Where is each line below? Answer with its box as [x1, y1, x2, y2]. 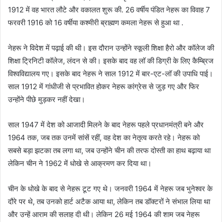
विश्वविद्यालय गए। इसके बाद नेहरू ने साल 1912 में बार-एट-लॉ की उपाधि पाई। [8, 68, 213, 78]
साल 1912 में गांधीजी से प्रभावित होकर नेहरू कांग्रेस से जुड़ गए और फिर [8, 81, 199, 91]
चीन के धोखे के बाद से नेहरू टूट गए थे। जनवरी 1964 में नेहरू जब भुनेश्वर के [8, 183, 213, 193]
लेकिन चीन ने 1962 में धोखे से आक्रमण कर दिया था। [8, 158, 152, 168]
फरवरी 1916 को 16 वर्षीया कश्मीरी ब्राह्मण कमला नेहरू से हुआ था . [8, 17, 183, 27]
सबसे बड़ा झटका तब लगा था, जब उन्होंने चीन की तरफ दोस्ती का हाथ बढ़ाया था [8, 145, 211, 155]
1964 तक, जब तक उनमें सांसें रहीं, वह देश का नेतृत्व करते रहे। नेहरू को [8, 132, 200, 142]
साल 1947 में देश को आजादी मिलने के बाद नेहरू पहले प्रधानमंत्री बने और [8, 119, 204, 129]
